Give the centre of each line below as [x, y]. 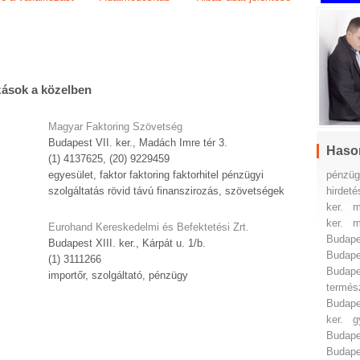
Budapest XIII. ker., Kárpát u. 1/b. [127, 243]
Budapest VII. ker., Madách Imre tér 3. [138, 143]
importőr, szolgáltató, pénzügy [118, 276]
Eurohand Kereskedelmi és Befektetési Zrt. [149, 227]
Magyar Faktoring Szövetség [115, 127]
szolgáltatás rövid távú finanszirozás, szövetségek [166, 191]
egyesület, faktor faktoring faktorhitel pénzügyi [156, 175]
